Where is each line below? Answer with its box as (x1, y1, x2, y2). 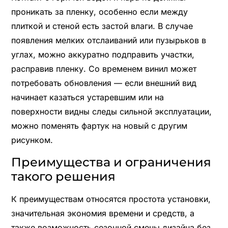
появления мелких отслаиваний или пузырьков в (11, 35, 206, 45)
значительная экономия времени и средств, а (11, 208, 194, 218)
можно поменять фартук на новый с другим (11, 120, 187, 131)
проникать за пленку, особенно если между (11, 6, 188, 17)
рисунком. (11, 134, 53, 145)
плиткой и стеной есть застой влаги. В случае (11, 20, 193, 31)
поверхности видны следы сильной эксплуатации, (11, 106, 212, 117)
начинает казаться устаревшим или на (11, 92, 164, 102)
